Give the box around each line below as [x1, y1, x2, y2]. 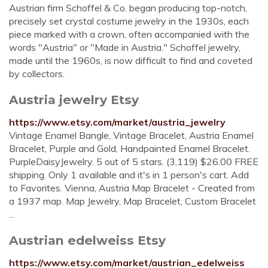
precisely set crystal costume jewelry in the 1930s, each [9, 15, 249, 27]
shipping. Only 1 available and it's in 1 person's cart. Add [9, 169, 249, 181]
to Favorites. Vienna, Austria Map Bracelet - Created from [9, 182, 255, 194]
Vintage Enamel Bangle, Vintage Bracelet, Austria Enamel [9, 129, 254, 141]
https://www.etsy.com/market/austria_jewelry [9, 116, 226, 128]
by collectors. [9, 68, 65, 80]
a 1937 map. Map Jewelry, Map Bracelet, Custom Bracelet [9, 195, 256, 207]
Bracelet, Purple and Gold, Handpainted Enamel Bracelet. [9, 142, 250, 154]
